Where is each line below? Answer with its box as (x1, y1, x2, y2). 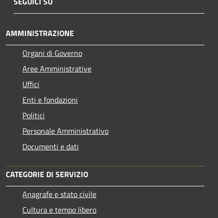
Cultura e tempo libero (22, 203, 96, 216)
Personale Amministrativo (22, 125, 109, 137)
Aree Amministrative (22, 62, 91, 74)
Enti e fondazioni (22, 93, 78, 106)
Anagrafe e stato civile (22, 188, 96, 200)
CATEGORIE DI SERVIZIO (6, 168, 88, 180)
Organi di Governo (22, 47, 82, 59)
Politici (22, 109, 45, 121)
